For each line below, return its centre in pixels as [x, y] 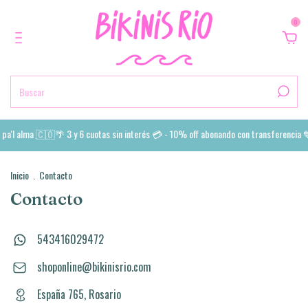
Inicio [20, 175]
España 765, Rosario [77, 294]
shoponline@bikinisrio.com [94, 267]
